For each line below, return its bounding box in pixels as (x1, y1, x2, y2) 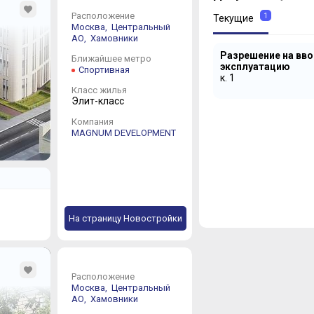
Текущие (212, 13, 254, 25)
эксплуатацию (219, 61, 290, 73)
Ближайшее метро (71, 53, 151, 64)
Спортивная (78, 64, 130, 75)
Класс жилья (71, 84, 127, 95)
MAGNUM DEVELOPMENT (71, 127, 176, 138)
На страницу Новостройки (68, 212, 182, 224)
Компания (71, 116, 114, 127)
